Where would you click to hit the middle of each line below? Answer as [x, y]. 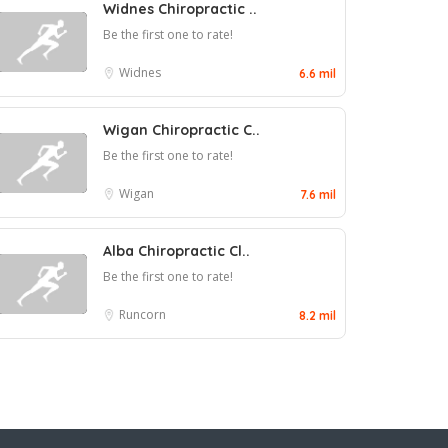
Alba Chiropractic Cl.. [176, 251]
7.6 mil [318, 195]
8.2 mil [317, 316]
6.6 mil [317, 74]
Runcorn [142, 315]
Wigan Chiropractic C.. [181, 130]
